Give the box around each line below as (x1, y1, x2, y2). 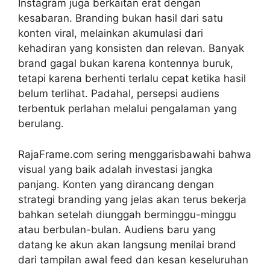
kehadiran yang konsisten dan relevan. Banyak (18, 42, 244, 55)
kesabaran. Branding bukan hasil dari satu (18, 12, 223, 25)
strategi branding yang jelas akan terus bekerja (18, 193, 246, 206)
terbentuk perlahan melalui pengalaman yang (18, 102, 237, 115)
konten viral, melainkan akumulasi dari (18, 27, 203, 40)
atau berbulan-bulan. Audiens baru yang (18, 223, 216, 236)
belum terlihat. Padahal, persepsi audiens (18, 87, 219, 100)
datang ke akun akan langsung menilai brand (18, 238, 236, 251)
